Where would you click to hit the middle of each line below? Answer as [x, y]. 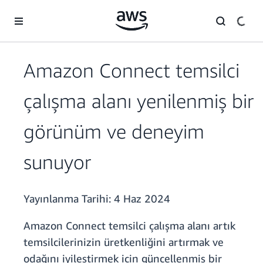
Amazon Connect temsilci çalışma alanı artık [129, 226]
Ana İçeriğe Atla [34, 11]
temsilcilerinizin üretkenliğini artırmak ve [124, 242]
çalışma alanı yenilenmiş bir [139, 101]
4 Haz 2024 [142, 199]
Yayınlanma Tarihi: [69, 199]
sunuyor [57, 162]
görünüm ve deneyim [114, 131]
